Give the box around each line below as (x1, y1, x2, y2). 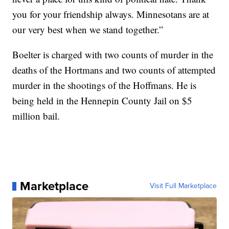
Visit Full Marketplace (149, 180, 217, 192)
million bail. (12, 109, 60, 123)
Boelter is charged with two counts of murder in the (12, 48, 214, 61)
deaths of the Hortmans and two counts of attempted (12, 63, 216, 77)
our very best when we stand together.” (12, 23, 164, 36)
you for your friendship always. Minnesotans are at (12, 8, 210, 21)
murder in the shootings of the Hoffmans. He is (12, 79, 197, 92)
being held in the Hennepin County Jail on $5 (12, 94, 193, 107)
